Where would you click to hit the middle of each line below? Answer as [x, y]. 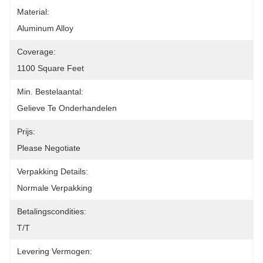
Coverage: [36, 52]
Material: [33, 12]
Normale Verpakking [55, 188]
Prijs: [26, 131]
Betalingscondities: [52, 211]
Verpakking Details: [53, 171]
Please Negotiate [49, 148]
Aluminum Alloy [45, 28]
